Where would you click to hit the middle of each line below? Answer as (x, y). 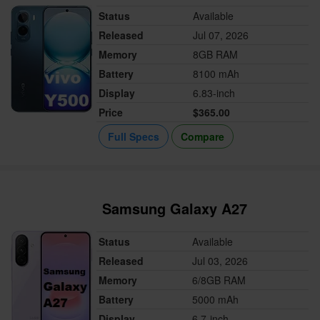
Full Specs (134, 137)
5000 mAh (216, 300)
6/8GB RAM (219, 280)
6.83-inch (214, 93)
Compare (203, 137)
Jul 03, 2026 (220, 261)
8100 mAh (216, 74)
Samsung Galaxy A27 (175, 209)
